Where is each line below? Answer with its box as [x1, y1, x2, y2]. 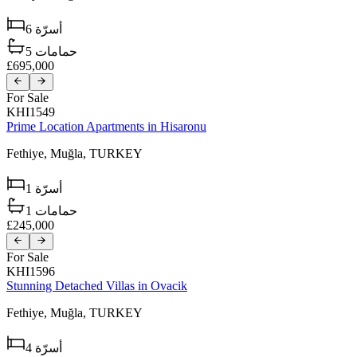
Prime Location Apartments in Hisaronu [6, 119, 206, 133]
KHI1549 [6, 104, 55, 119]
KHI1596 [6, 265, 55, 279]
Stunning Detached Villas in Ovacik [6, 279, 187, 293]
